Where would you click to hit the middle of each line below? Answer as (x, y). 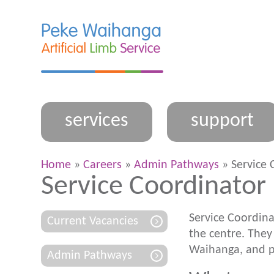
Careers (102, 165)
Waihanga (214, 250)
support (222, 121)
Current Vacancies (93, 221)
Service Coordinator (154, 187)
